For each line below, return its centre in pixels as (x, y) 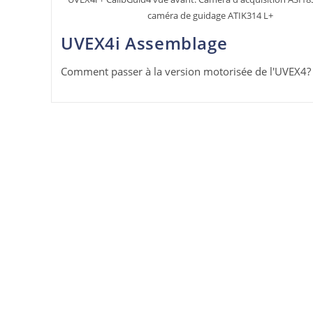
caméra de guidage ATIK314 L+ (211, 15)
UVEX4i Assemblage (144, 43)
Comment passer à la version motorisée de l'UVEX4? (185, 71)
